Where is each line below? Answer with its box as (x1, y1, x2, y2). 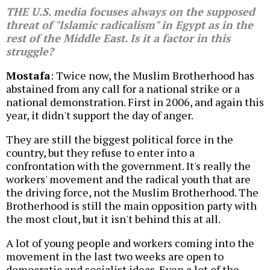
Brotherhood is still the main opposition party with (6, 198, 257, 213)
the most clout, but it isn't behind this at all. (6, 212, 221, 227)
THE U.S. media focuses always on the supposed (6, 4, 255, 19)
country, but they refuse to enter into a (6, 145, 195, 160)
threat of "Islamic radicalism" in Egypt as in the (6, 17, 253, 33)
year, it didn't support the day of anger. (6, 108, 193, 123)
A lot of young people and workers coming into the (6, 236, 254, 251)
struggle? (6, 44, 54, 59)
